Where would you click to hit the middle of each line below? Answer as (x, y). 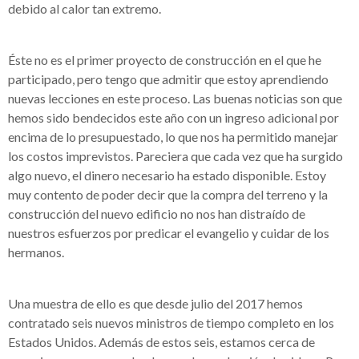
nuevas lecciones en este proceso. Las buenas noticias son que (175, 98)
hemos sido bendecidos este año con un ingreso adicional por (173, 117)
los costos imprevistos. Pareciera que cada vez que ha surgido (175, 156)
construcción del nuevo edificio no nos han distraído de (157, 214)
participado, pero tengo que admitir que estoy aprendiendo (168, 79)
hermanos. (36, 252)
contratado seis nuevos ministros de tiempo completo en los (171, 323)
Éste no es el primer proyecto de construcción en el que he (165, 60)
